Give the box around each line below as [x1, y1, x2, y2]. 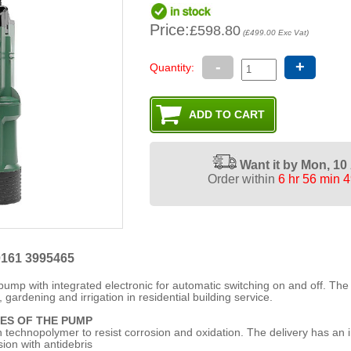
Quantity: [150, 61, 195, 74]
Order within [207, 172, 278, 186]
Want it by [239, 158, 301, 172]
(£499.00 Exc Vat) [241, 27, 309, 37]
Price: [150, 20, 190, 38]
